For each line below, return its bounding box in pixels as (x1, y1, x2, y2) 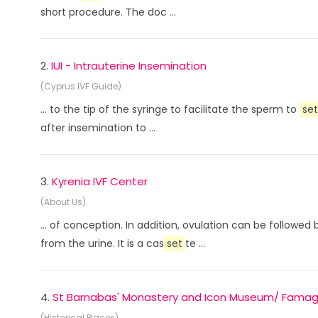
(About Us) (40, 196, 86, 208)
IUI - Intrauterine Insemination (51, 58, 207, 73)
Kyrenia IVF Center (52, 174, 148, 189)
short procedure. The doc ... (40, 5, 176, 19)
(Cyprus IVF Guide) (40, 80, 121, 92)
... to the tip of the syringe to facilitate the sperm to (40, 102, 300, 116)
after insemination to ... (40, 121, 155, 135)
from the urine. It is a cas (40, 236, 164, 251)
